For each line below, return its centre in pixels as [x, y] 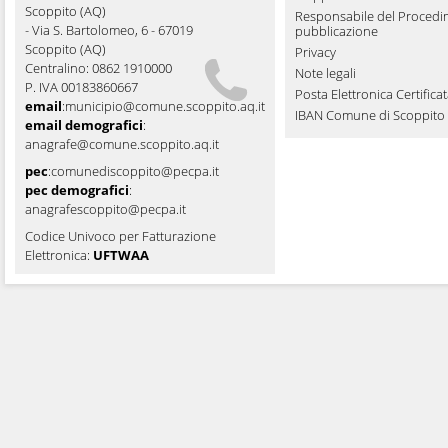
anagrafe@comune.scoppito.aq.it [122, 144]
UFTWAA [121, 255]
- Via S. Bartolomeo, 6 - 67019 [110, 30]
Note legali [325, 73]
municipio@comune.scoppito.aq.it [165, 106]
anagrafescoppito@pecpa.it [105, 209]
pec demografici [77, 190]
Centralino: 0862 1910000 [98, 68]
